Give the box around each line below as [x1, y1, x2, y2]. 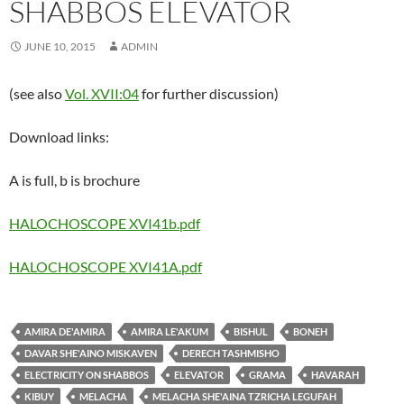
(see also [9, 85, 65, 103]
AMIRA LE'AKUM [131, 326, 208, 338]
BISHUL [234, 326, 268, 338]
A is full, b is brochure [9, 171, 140, 189]
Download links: [9, 128, 109, 146]
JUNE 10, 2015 [24, 40, 96, 54]
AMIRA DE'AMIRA [24, 326, 106, 338]
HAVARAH [311, 369, 359, 381]
